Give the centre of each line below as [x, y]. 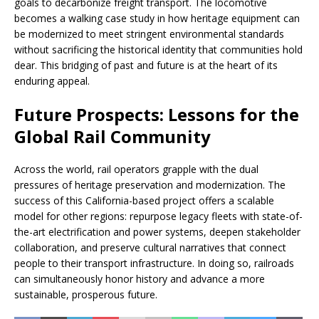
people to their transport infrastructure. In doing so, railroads [154, 263]
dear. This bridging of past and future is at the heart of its [146, 66]
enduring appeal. [52, 81]
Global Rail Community [113, 137]
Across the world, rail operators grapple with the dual [136, 169]
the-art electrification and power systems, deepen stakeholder [157, 232]
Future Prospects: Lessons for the [157, 115]
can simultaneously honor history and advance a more [140, 279]
